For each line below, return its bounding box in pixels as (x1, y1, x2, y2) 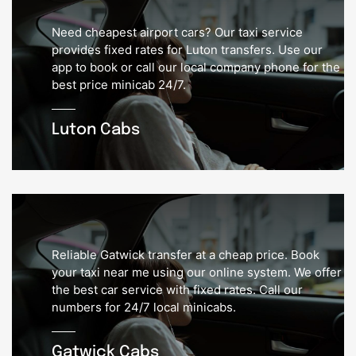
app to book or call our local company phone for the (52, 60, 340, 75)
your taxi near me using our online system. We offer (52, 265, 342, 281)
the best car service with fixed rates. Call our (52, 282, 303, 298)
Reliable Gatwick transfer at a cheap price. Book (52, 247, 319, 263)
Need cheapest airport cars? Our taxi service (52, 25, 303, 41)
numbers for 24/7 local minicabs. (52, 300, 236, 315)
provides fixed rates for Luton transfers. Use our (52, 42, 323, 58)
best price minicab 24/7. (52, 77, 186, 93)
